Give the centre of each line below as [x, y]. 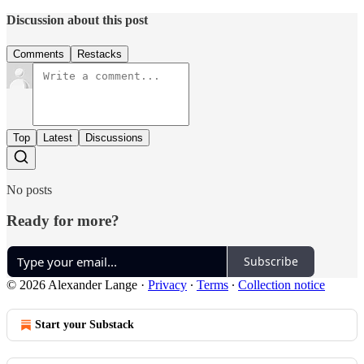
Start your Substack [84, 324]
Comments [39, 54]
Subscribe [271, 262]
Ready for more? [63, 221]
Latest [58, 137]
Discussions [114, 137]
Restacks [100, 54]
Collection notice [282, 284]
